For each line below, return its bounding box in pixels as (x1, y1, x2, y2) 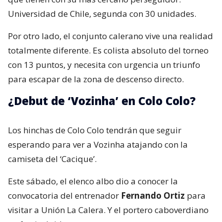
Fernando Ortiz (121, 190, 185, 202)
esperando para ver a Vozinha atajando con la (8, 139, 188, 151)
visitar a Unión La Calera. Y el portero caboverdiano (8, 204, 209, 216)
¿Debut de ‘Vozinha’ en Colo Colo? (8, 93, 196, 109)
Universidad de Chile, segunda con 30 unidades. (8, 8, 196, 20)
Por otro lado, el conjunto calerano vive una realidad (8, 30, 213, 42)
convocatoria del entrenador (8, 190, 121, 202)
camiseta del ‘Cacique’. (8, 153, 97, 165)
